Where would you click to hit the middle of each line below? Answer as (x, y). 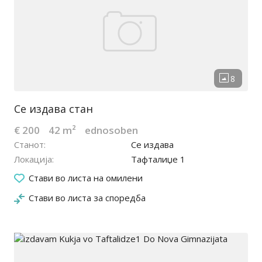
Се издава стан (54, 109)
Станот (29, 145)
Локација (33, 159)
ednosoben (111, 130)
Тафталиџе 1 (158, 159)
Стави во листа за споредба (87, 198)
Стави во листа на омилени (86, 178)
